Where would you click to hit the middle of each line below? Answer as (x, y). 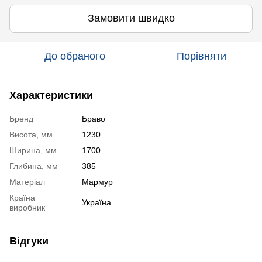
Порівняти (201, 56)
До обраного (75, 56)
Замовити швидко (131, 18)
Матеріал (27, 182)
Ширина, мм (33, 150)
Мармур (97, 182)
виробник (27, 207)
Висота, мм (31, 134)
